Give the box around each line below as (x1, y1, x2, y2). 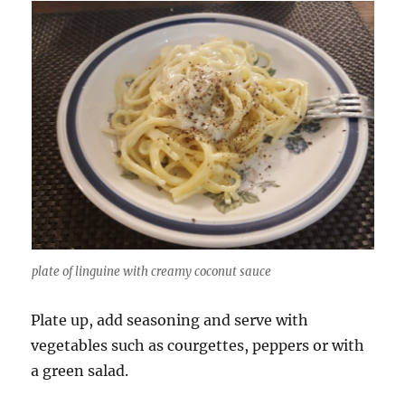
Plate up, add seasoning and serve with (31, 310, 309, 329)
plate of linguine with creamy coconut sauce (31, 263, 271, 279)
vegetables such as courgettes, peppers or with (31, 335, 365, 354)
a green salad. (31, 361, 129, 380)
